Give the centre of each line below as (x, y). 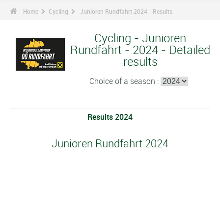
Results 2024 (110, 117)
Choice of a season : (125, 81)
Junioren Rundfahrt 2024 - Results (126, 11)
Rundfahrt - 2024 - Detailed (140, 50)
